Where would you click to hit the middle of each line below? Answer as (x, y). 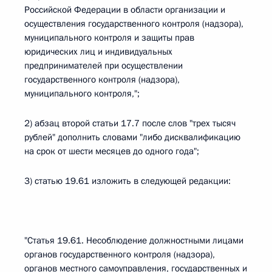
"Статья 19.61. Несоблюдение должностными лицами (134, 240)
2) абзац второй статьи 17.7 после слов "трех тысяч (130, 123)
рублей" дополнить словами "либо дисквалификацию (132, 137)
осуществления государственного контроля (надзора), (134, 24)
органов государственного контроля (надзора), (120, 254)
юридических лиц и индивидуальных (98, 52)
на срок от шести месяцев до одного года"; (112, 151)
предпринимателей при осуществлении (104, 66)
